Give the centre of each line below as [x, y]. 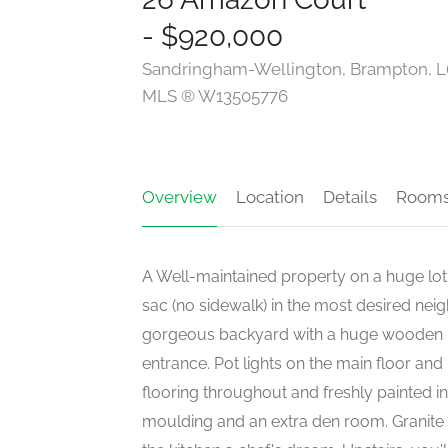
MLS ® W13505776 [215, 96]
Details [350, 197]
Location [270, 197]
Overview [179, 197]
